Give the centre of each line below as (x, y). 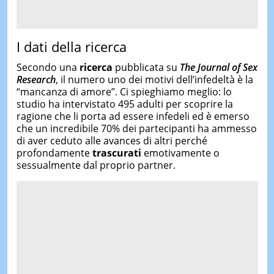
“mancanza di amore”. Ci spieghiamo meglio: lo (124, 91)
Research (36, 79)
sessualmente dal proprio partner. (96, 165)
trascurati (118, 153)
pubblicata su (146, 67)
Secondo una (48, 67)
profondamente (54, 153)
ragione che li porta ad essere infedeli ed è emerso (133, 116)
